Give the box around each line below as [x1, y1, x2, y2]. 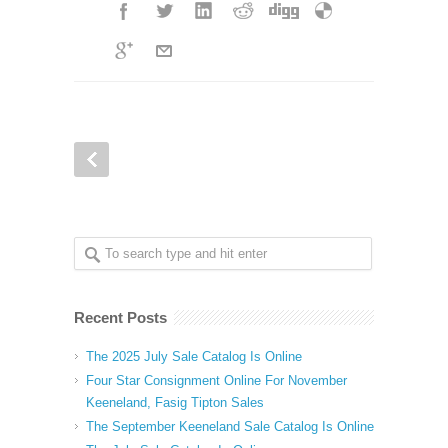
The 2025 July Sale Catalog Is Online [86, 349, 302, 364]
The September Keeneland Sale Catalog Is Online [86, 419, 374, 434]
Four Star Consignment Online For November [86, 373, 347, 388]
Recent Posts [74, 309, 167, 326]
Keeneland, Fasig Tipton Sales [86, 395, 264, 410]
